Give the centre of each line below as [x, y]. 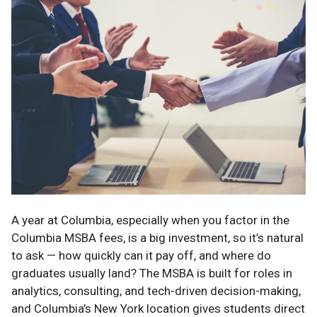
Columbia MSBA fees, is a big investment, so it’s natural [157, 237]
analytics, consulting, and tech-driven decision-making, [156, 290]
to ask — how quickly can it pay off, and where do [141, 255]
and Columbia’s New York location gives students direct [158, 308]
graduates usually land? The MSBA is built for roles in [152, 273]
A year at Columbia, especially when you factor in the [150, 220]
